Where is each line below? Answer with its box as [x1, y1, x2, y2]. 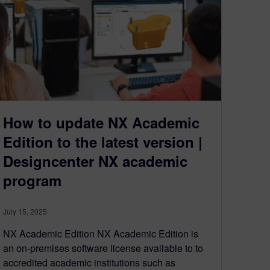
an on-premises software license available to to [3, 240, 203, 255]
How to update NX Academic [3, 111, 199, 133]
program [3, 169, 61, 190]
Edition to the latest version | [3, 131, 202, 152]
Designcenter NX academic [3, 150, 187, 171]
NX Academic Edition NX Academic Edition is [3, 226, 198, 240]
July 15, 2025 [3, 206, 47, 216]
